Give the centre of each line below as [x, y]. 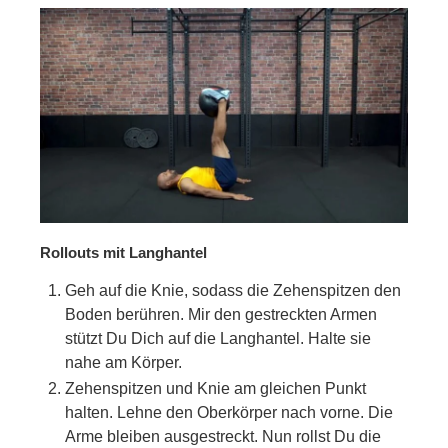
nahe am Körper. [123, 362]
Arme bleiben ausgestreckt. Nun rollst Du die [223, 436]
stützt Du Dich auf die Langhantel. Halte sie [218, 338]
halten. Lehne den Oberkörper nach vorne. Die [229, 412]
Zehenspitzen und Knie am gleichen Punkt [215, 388]
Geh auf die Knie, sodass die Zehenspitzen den [233, 290]
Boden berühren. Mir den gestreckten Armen [221, 314]
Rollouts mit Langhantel [123, 252]
